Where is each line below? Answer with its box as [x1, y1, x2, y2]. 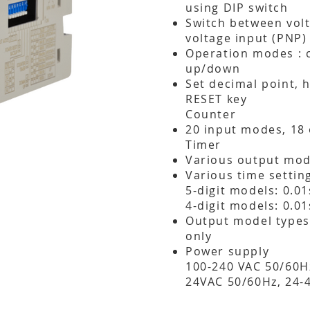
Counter [185, 107, 237, 122]
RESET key [185, 91, 248, 107]
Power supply [185, 244, 270, 259]
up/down [185, 61, 241, 76]
